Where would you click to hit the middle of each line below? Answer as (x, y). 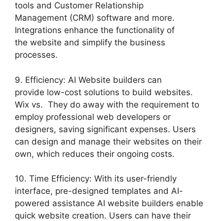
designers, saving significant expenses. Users (105, 129)
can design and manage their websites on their (108, 141)
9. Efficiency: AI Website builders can (88, 80)
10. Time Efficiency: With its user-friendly (96, 179)
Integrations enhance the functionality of (95, 30)
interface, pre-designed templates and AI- (99, 191)
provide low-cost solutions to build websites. (104, 92)
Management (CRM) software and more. (95, 18)
